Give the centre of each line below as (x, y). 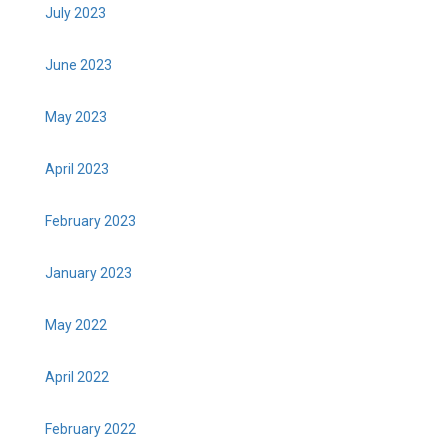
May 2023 (76, 117)
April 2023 (77, 169)
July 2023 (75, 13)
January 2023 (88, 273)
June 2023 (78, 65)
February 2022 (90, 429)
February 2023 (90, 221)
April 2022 (77, 377)
